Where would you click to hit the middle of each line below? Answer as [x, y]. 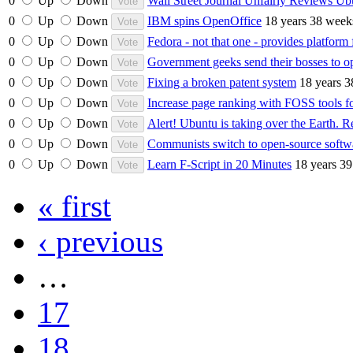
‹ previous [100, 241]
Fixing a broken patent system [222, 82]
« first [74, 206]
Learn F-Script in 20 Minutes [219, 164]
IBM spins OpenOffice [204, 20]
